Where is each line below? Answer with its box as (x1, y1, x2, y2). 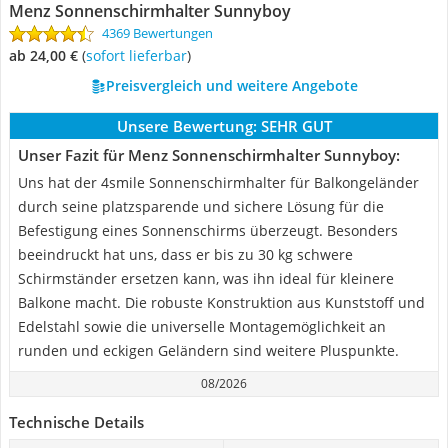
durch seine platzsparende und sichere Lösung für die (18, 197, 384, 216)
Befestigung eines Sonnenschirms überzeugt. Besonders (18, 221, 398, 240)
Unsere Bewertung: (116, 116, 257, 136)
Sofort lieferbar (93, 46, 187, 65)
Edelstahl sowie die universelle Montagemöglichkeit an (18, 317, 386, 336)
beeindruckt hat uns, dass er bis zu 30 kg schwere (18, 245, 353, 264)
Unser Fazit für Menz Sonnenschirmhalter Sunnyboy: (18, 145, 400, 165)
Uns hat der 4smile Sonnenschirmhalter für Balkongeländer (18, 173, 419, 192)
